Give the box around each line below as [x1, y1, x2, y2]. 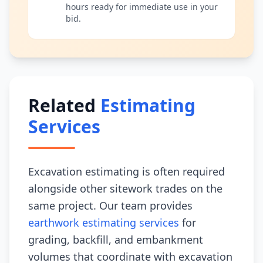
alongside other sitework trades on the [28, 181, 222, 195]
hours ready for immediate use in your [66, 1, 218, 12]
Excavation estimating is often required [28, 164, 225, 178]
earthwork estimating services [28, 215, 179, 230]
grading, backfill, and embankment [28, 232, 203, 247]
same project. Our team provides [28, 198, 193, 213]
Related [28, 93, 100, 117]
